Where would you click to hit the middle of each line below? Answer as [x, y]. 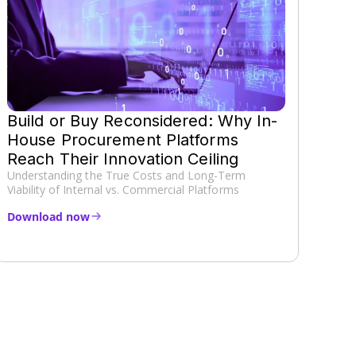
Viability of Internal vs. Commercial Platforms [123, 189]
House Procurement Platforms [123, 139]
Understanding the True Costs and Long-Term [127, 175]
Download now [48, 216]
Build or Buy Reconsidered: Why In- [143, 120]
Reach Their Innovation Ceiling [123, 159]
